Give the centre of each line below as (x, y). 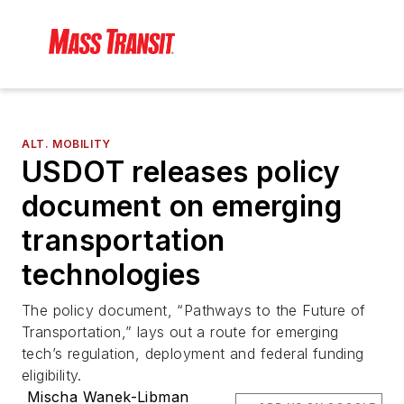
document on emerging (182, 207)
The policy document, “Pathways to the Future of (194, 311)
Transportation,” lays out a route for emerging (180, 332)
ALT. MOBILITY (66, 144)
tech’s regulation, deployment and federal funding (193, 354)
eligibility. (52, 376)
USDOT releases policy (181, 172)
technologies (111, 275)
